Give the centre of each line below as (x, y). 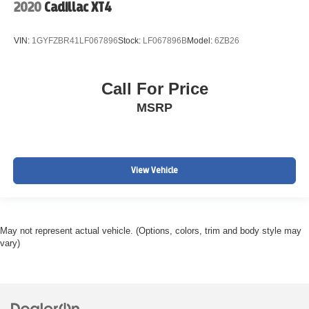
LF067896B (165, 41)
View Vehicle (154, 171)
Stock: (130, 41)
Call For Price (154, 88)
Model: (201, 41)
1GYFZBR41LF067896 (75, 41)
